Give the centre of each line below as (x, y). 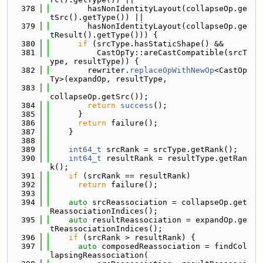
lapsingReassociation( (99, 255)
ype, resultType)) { (95, 61)
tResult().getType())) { (104, 35)
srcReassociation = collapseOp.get (167, 202)
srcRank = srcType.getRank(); (170, 149)
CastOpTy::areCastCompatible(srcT (149, 53)
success (137, 105)
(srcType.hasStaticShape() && (156, 44)
